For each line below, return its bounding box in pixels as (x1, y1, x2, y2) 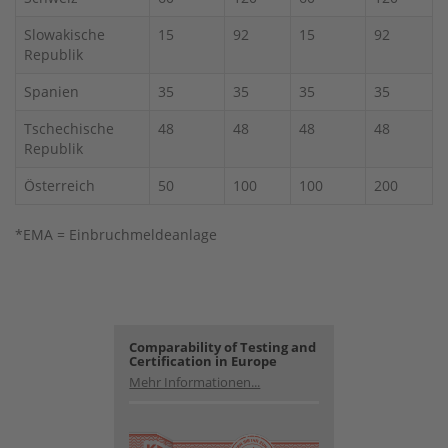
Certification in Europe (129, 351, 278, 370)
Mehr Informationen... (129, 372, 261, 391)
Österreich (24, 175, 95, 195)
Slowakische (24, 24, 105, 44)
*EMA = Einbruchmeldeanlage (15, 224, 217, 244)
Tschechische (24, 118, 114, 138)
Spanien (24, 81, 79, 101)
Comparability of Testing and (129, 337, 317, 356)
